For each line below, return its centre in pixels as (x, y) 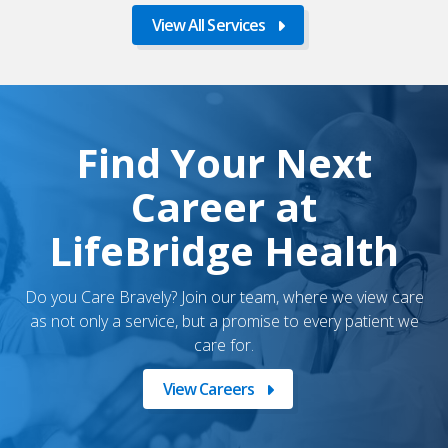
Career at (224, 206)
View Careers (208, 388)
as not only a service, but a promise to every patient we (224, 320)
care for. (224, 344)
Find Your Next (224, 162)
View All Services (208, 24)
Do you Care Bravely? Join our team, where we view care (224, 296)
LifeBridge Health (224, 250)
